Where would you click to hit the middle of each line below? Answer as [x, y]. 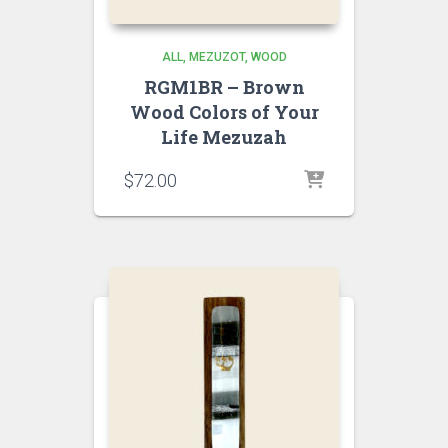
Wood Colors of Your [224, 112]
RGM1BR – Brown [224, 87]
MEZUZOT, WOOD [237, 57]
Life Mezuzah [224, 137]
